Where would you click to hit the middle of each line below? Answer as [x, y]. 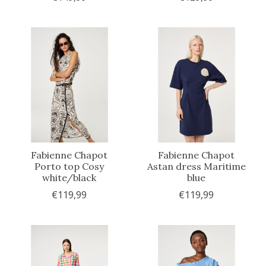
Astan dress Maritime [196, 166]
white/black [69, 177]
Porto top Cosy [69, 166]
